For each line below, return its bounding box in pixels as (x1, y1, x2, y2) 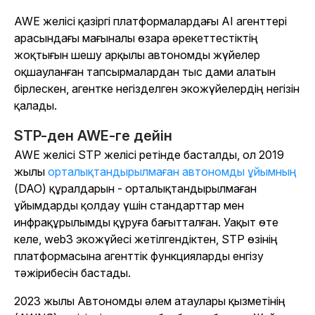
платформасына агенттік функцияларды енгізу (14, 249, 264, 264)
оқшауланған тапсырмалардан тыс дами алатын (14, 65, 276, 79)
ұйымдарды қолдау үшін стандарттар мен (14, 198, 244, 213)
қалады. (14, 98, 57, 113)
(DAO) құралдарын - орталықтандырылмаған (14, 181, 257, 196)
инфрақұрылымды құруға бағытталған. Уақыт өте (14, 215, 278, 230)
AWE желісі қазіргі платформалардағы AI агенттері (14, 14, 287, 29)
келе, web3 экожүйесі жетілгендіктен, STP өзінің (14, 232, 278, 247)
